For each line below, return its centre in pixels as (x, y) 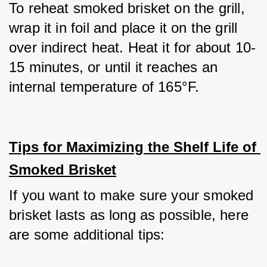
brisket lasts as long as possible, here (129, 215)
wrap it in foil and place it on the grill (123, 28)
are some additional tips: (87, 235)
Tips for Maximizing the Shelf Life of (133, 147)
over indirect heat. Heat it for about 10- (133, 47)
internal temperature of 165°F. (104, 87)
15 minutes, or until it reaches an (114, 67)
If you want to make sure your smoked (131, 195)
